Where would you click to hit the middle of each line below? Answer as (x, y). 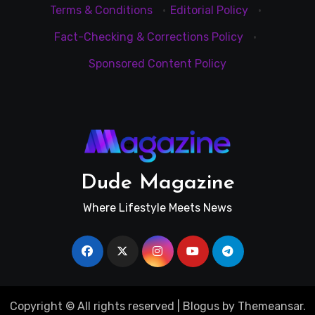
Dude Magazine (157, 183)
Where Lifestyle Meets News (157, 207)
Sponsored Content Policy (157, 63)
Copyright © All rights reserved (92, 306)
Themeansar (270, 306)
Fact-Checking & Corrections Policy (149, 37)
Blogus (201, 306)
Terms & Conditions (101, 10)
